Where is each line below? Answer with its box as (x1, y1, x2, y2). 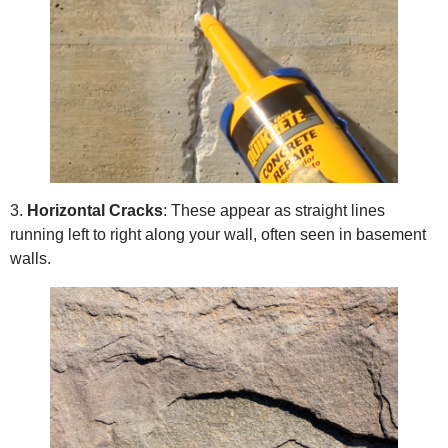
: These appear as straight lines (163, 202, 385, 220)
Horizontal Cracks (27, 202, 163, 220)
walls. (10, 250, 51, 268)
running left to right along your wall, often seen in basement (10, 226, 426, 244)
